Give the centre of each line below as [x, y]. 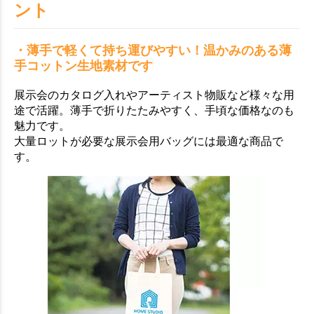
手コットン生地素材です [83, 66]
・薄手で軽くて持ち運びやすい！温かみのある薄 [153, 50]
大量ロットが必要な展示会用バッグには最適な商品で [149, 141]
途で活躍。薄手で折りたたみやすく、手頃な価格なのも [154, 110]
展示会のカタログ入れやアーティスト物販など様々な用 [154, 95]
